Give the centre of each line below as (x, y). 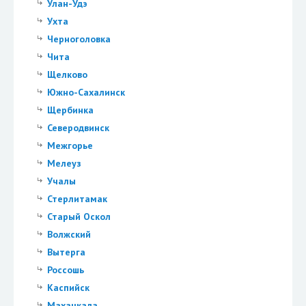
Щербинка (70, 110)
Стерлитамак (77, 199)
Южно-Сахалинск (86, 93)
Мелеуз (64, 164)
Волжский (69, 235)
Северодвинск (78, 128)
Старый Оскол (79, 217)
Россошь (65, 270)
